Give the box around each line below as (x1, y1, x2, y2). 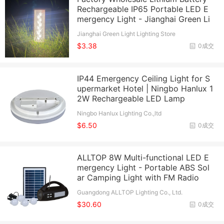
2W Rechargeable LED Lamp (77, 93, 185, 103)
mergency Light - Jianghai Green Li (77, 14, 210, 24)
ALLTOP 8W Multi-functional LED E (77, 152, 209, 163)
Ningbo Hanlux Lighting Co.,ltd (77, 109, 162, 117)
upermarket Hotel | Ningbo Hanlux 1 (77, 83, 213, 93)
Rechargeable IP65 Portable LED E (77, 4, 209, 14)
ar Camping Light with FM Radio (77, 172, 199, 183)
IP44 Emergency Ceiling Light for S (77, 73, 210, 83)
